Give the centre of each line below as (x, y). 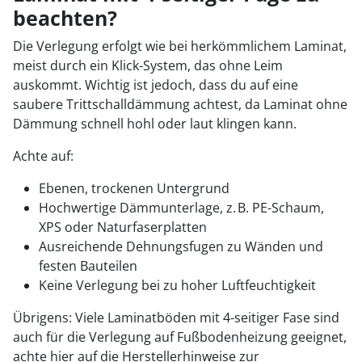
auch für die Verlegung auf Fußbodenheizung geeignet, (180, 337)
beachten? (65, 18)
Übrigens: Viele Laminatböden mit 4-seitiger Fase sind (176, 318)
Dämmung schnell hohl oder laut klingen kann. (155, 124)
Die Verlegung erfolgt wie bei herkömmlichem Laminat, (180, 46)
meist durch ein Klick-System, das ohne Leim (148, 65)
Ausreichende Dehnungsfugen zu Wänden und (181, 246)
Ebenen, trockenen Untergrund (134, 188)
